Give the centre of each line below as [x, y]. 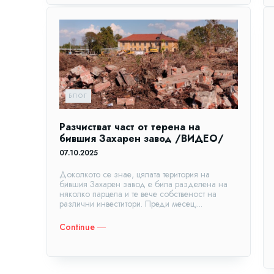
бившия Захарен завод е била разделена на [143, 184]
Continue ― [83, 227]
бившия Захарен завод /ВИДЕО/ [142, 138]
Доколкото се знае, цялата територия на [135, 174]
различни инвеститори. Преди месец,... [131, 203]
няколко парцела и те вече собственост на [138, 194]
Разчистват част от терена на [130, 127]
